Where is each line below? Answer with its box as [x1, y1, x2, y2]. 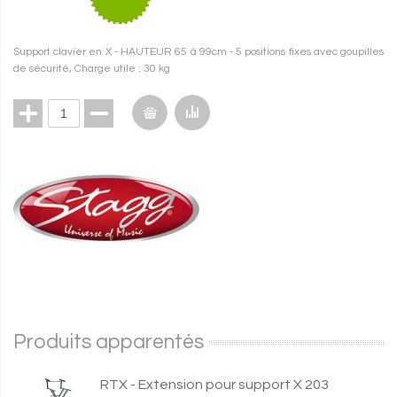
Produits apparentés [13, 331, 204, 353]
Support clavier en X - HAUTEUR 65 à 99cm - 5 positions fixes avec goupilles [13, 46, 384, 58]
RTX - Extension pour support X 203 [100, 378, 329, 392]
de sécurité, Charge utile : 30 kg [13, 63, 170, 74]
